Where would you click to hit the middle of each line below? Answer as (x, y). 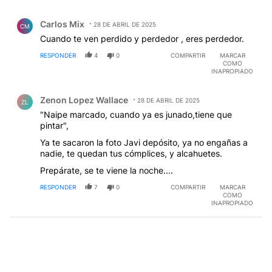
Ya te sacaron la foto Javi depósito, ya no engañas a (144, 143)
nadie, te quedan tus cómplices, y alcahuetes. (131, 154)
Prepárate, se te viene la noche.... (107, 171)
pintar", (54, 126)
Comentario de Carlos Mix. (71, 15)
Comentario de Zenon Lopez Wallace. (96, 91)
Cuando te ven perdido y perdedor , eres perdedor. (142, 39)
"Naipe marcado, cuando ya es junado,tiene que (136, 115)
